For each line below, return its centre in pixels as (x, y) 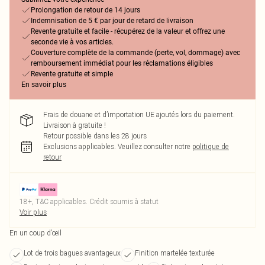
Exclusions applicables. (80, 146)
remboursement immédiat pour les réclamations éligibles (122, 63)
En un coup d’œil (35, 233)
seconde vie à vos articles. (72, 42)
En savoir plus (44, 85)
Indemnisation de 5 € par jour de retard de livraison (112, 21)
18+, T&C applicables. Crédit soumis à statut (89, 201)
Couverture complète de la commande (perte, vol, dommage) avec (135, 53)
